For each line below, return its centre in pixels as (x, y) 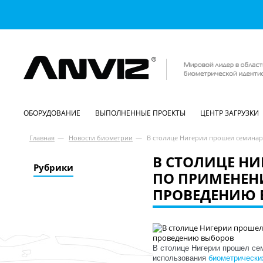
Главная (42, 138)
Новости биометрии (101, 138)
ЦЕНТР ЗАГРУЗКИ (230, 113)
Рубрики (53, 167)
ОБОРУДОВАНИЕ (52, 113)
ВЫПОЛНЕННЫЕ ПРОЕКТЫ (140, 113)
